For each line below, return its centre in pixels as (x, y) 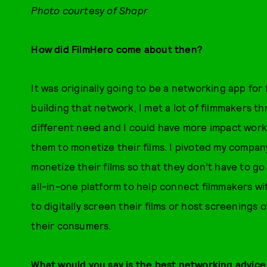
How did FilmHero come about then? (117, 49)
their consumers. (71, 225)
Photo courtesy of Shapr (89, 10)
